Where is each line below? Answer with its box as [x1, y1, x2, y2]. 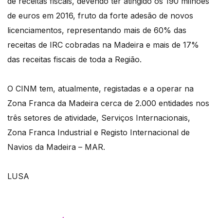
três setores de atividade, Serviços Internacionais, [7, 113, 190, 123]
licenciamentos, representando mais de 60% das [7, 25, 186, 36]
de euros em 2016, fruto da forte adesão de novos [7, 11, 193, 21]
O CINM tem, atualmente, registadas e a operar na [7, 84, 194, 94]
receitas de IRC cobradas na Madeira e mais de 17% [7, 40, 199, 50]
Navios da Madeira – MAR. [7, 142, 105, 152]
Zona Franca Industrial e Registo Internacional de [7, 127, 190, 138]
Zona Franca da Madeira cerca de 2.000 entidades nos [7, 98, 209, 109]
